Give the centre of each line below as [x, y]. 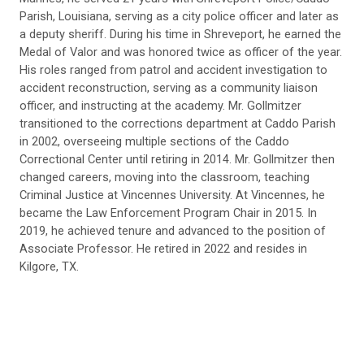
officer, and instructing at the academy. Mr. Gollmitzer [160, 106]
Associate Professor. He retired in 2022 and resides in [163, 249]
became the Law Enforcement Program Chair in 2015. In [168, 213]
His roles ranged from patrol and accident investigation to [173, 70]
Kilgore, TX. [49, 267]
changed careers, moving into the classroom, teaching [165, 178]
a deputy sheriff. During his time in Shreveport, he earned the [180, 35]
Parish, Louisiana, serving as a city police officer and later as [179, 17]
